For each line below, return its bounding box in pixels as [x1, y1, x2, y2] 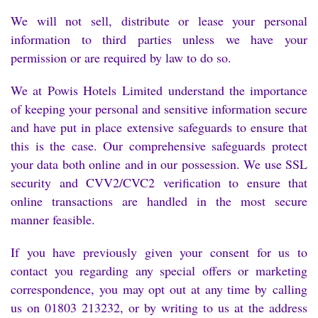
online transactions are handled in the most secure [11, 192, 307, 209]
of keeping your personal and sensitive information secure [11, 99, 307, 117]
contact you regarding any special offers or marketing [11, 261, 307, 279]
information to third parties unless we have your [11, 30, 307, 48]
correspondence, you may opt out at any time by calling [11, 280, 307, 297]
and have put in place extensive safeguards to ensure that [11, 118, 307, 136]
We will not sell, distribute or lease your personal [11, 11, 307, 29]
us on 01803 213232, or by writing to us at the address [11, 298, 307, 316]
